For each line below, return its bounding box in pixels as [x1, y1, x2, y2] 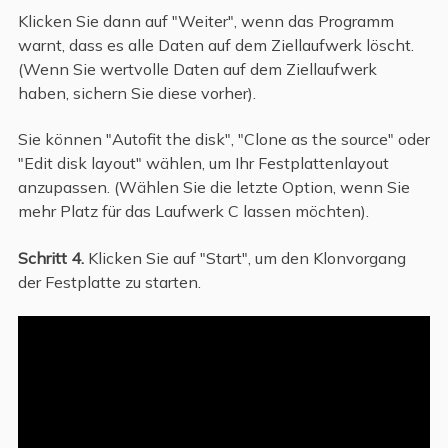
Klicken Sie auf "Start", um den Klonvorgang [87, 247, 406, 268]
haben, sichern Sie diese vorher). [17, 82, 256, 103]
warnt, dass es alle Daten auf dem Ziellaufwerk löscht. [17, 34, 414, 55]
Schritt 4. [17, 247, 88, 268]
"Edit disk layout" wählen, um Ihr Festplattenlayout [17, 153, 389, 174]
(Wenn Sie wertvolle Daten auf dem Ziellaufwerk [17, 58, 377, 79]
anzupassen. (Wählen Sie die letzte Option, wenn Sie [17, 177, 410, 198]
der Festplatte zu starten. [17, 271, 201, 292]
